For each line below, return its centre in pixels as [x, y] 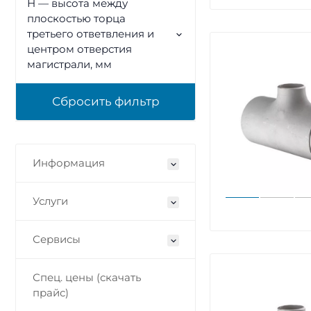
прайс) [51, 293]
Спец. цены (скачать [87, 277]
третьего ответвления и [91, 34]
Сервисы [57, 239]
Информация [69, 163]
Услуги [50, 201]
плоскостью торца [76, 18]
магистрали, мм [69, 64]
